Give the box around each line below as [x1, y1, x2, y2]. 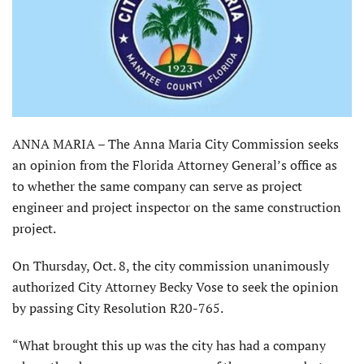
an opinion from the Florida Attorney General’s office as [12, 156, 337, 174]
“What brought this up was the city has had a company [12, 336, 326, 354]
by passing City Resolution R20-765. [12, 299, 223, 317]
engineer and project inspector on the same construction [12, 198, 341, 216]
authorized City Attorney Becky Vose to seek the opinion [12, 278, 339, 296]
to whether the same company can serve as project [12, 177, 302, 195]
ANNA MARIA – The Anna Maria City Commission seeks [12, 135, 339, 153]
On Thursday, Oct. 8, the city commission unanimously [12, 257, 329, 275]
